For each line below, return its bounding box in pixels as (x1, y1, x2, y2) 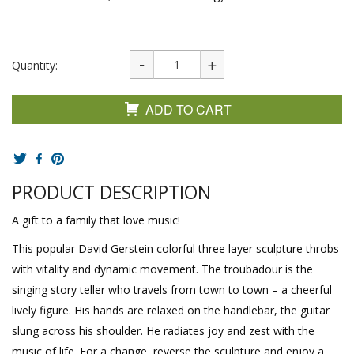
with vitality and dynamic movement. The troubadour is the (12, 261, 313, 277)
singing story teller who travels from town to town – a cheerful (12, 281, 332, 297)
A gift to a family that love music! (12, 212, 180, 228)
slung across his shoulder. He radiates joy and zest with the (12, 322, 314, 338)
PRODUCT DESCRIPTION (12, 179, 211, 205)
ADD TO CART (145, 100, 232, 119)
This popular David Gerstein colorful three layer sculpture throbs (12, 240, 339, 256)
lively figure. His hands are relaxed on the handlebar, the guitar (12, 302, 330, 318)
